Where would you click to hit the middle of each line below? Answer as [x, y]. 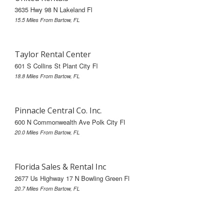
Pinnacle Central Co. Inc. [58, 110]
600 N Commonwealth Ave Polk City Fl [70, 122]
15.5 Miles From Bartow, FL [47, 20]
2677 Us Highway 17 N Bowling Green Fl [72, 178]
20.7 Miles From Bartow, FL [47, 188]
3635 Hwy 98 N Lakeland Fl [54, 9]
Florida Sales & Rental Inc [60, 166]
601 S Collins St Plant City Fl [56, 66]
